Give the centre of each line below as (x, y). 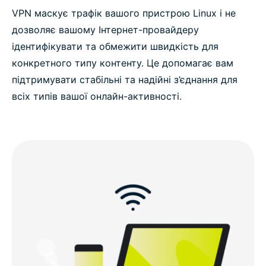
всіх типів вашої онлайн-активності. (97, 96)
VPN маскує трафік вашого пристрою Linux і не (124, 13)
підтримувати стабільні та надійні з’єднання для (125, 80)
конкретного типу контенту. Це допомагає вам (123, 63)
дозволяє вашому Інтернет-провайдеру (105, 30)
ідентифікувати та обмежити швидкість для (115, 47)
